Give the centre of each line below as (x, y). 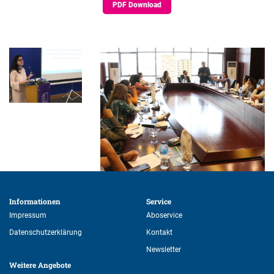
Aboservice (164, 215)
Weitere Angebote (41, 265)
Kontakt (159, 232)
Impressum (28, 215)
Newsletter (164, 249)
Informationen (36, 201)
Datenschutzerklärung (46, 232)
